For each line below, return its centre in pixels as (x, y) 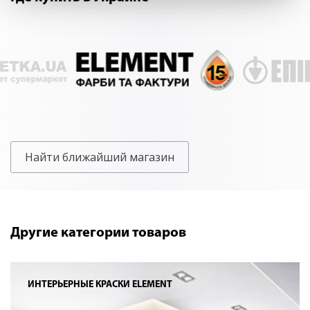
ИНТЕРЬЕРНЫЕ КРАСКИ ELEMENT (100, 285)
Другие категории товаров (98, 234)
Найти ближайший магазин (100, 157)
